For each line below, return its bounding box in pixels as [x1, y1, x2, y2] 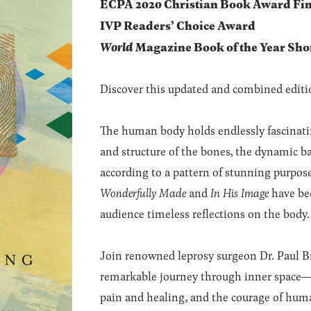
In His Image [210, 185, 269, 201]
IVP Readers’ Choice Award [100, 17, 255, 33]
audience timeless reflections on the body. [100, 205, 310, 221]
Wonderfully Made [100, 185, 186, 201]
